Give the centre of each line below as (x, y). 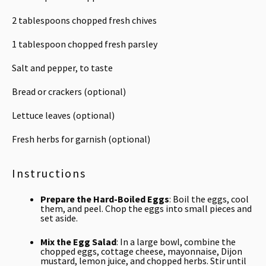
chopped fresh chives (113, 20)
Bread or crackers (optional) (69, 91)
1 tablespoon (39, 44)
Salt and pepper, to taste (62, 68)
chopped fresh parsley (112, 44)
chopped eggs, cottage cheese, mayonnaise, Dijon (141, 251)
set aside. (59, 218)
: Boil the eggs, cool (209, 199)
